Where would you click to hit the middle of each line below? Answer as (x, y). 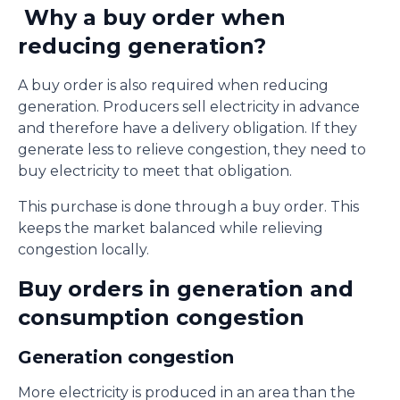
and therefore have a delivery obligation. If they (187, 128)
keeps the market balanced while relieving (171, 228)
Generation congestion (126, 357)
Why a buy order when (155, 17)
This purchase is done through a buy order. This (188, 207)
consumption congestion (161, 317)
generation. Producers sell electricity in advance (189, 107)
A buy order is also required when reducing (173, 85)
